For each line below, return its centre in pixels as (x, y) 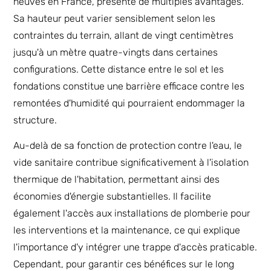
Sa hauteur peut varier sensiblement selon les (115, 18)
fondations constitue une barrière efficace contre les (129, 86)
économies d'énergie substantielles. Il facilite (113, 196)
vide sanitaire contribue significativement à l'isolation (131, 162)
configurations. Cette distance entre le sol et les (119, 69)
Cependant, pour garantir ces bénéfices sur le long (124, 264)
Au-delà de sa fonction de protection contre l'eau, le (128, 145)
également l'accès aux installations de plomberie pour (132, 213)
